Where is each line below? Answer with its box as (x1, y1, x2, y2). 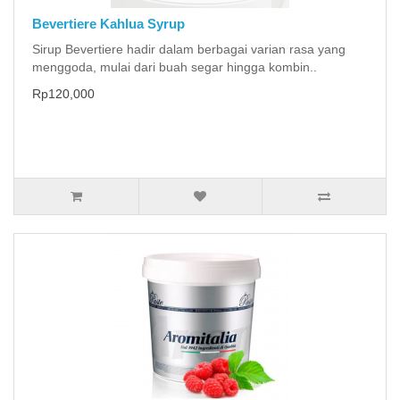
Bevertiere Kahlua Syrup (32, 15, 185, 31)
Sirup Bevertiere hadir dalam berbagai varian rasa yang (32, 41, 346, 56)
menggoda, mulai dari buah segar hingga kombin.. (32, 59, 317, 74)
